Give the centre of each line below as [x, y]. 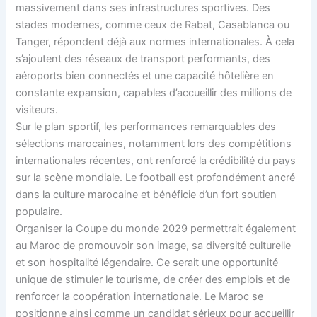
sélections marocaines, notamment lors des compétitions [154, 143]
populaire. [39, 211]
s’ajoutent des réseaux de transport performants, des [143, 58]
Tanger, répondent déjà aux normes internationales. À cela [155, 41]
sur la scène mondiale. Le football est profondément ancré [156, 177]
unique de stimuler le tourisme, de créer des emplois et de [153, 279]
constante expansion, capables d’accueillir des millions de [154, 92]
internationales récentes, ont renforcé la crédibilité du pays [156, 160]
